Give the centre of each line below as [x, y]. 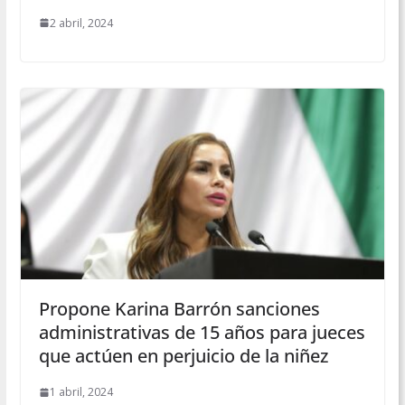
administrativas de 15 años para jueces [202, 333]
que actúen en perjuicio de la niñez [183, 356]
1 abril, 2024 [81, 392]
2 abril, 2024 [81, 23]
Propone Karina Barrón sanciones [179, 309]
